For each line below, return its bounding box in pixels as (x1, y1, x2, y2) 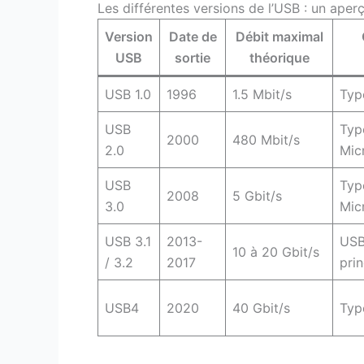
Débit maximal (235, 28, 323, 45)
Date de (168, 28, 217, 45)
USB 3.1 (105, 232, 151, 249)
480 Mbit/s (232, 131, 300, 148)
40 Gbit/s (232, 299, 290, 316)
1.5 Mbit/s (232, 85, 292, 102)
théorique (249, 49, 310, 66)
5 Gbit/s (232, 187, 282, 204)
